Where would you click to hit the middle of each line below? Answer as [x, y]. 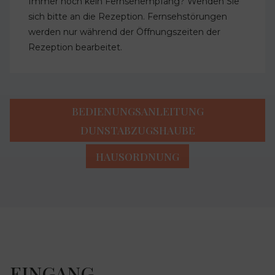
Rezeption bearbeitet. [75, 47]
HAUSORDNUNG [137, 156]
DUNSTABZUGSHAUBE [137, 130]
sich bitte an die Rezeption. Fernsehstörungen [128, 16]
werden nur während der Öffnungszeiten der [124, 32]
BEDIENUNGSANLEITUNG [137, 110]
